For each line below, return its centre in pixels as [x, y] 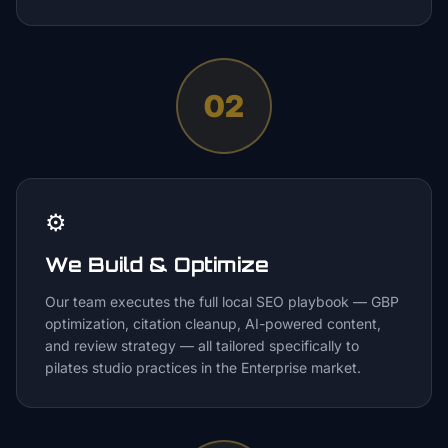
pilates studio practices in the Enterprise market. [203, 367]
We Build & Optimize [157, 264]
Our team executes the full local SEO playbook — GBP [222, 301]
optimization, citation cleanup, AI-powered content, [213, 323]
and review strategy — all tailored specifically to [202, 345]
